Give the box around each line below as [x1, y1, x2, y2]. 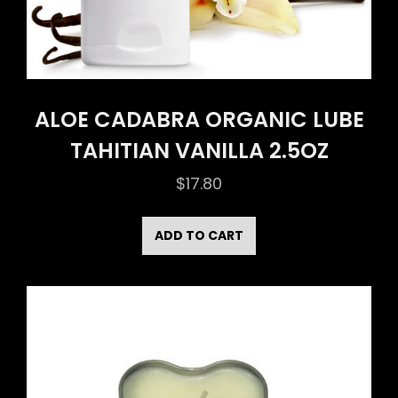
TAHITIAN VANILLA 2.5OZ [69, 136, 329, 166]
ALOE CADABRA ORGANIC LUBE [34, 105, 364, 135]
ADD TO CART [155, 227, 243, 245]
